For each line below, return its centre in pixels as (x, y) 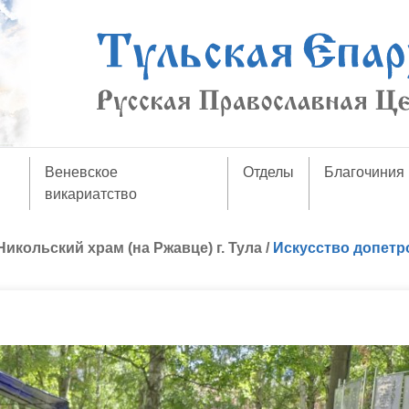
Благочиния (365, 172)
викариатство (90, 194)
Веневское (81, 172)
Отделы (269, 172)
